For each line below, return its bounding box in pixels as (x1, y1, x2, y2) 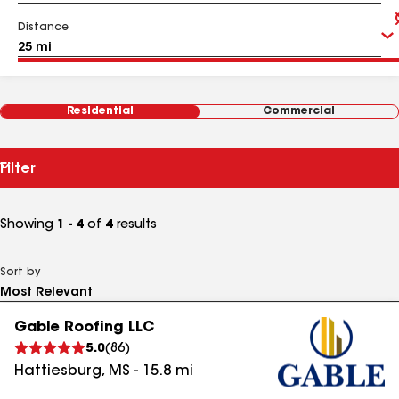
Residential (67, 106, 134, 117)
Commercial (263, 106, 335, 117)
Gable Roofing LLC (14, 321, 154, 335)
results (113, 219, 157, 232)
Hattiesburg (14, 364, 102, 379)
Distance (18, 22, 69, 33)
